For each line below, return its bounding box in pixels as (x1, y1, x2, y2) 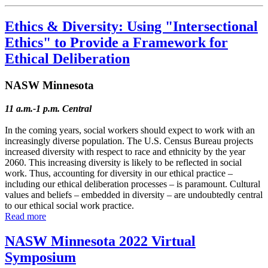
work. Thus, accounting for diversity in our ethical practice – (5, 167, 233, 178)
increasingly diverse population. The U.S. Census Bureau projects (5, 135, 253, 146)
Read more (5, 211, 46, 221)
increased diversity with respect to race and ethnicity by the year (5, 146, 245, 157)
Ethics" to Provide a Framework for (5, 34, 228, 50)
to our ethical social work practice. (5, 200, 134, 211)
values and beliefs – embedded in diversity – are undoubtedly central (5, 189, 263, 200)
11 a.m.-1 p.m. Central (5, 103, 92, 114)
